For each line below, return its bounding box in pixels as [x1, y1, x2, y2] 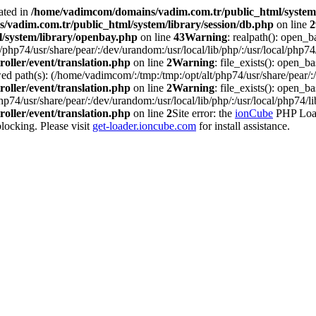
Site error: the [172, 107, 235, 119]
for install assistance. [196, 120, 290, 132]
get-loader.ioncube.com [92, 120, 196, 132]
